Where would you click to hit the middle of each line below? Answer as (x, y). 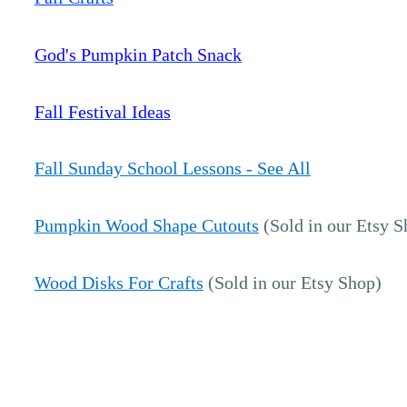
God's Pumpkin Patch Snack (138, 54)
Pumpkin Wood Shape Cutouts (146, 225)
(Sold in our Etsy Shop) (292, 282)
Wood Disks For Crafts (119, 282)
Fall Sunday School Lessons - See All (172, 169)
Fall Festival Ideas (102, 111)
